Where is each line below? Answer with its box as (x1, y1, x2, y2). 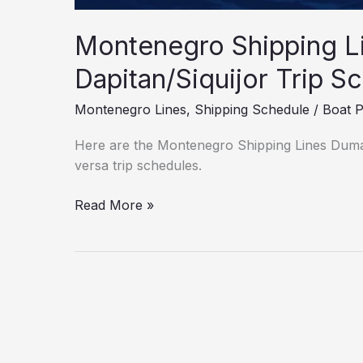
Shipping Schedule (194, 101, 310, 118)
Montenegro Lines (75, 101, 186, 118)
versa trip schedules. (75, 156, 202, 173)
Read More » (75, 196, 154, 213)
